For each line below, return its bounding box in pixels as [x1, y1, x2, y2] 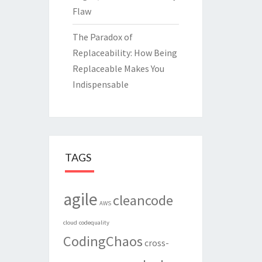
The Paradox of [72, 31, 133, 43]
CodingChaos [63, 232, 143, 251]
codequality [78, 219, 109, 227]
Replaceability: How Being [72, 47, 177, 59]
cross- [144, 237, 169, 249]
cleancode [112, 191, 173, 210]
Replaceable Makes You [72, 63, 164, 75]
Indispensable [72, 78, 129, 91]
